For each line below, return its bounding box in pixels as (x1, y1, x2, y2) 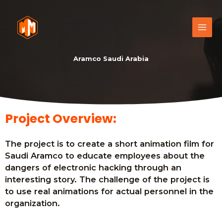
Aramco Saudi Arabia (73, 55, 149, 62)
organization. (5, 198, 60, 208)
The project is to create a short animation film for (5, 139, 214, 149)
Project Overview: (5, 110, 116, 127)
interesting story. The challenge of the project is (5, 174, 210, 184)
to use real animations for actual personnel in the (5, 186, 214, 196)
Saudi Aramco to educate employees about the (5, 151, 205, 161)
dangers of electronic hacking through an (5, 163, 181, 172)
